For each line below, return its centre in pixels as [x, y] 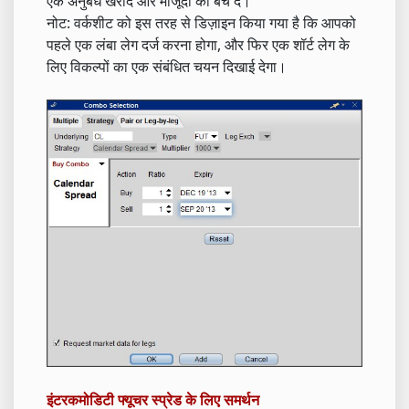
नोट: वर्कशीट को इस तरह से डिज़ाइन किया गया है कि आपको [201, 22]
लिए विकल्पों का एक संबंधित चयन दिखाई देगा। [167, 66]
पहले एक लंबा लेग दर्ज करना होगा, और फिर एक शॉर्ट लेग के [198, 44]
